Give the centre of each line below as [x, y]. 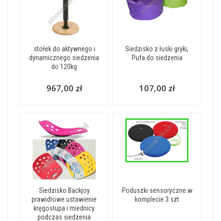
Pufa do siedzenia [157, 57]
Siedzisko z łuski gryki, [157, 49]
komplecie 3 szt [157, 199]
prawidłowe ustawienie [64, 199]
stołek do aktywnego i [64, 49]
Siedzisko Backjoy [64, 190]
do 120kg [64, 66]
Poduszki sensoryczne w [157, 190]
